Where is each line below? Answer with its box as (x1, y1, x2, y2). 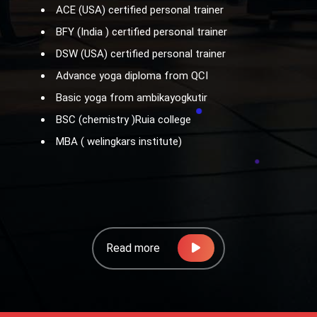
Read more (106, 241, 160, 255)
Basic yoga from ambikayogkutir (56, 91, 207, 104)
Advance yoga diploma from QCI (56, 69, 208, 82)
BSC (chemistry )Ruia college (56, 113, 191, 126)
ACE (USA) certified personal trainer (56, 3, 224, 16)
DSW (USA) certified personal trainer (56, 47, 226, 60)
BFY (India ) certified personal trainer (56, 25, 227, 38)
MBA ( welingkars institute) (56, 134, 182, 148)
